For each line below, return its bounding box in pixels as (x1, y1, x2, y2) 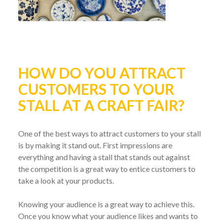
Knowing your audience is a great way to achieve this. (18, 199, 195, 209)
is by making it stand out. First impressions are (18, 140, 173, 150)
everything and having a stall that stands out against (18, 152, 191, 162)
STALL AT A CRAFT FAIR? (18, 96, 185, 114)
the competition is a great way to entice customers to (18, 164, 196, 173)
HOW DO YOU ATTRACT (18, 64, 186, 82)
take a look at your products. (18, 175, 114, 185)
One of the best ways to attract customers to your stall (18, 128, 201, 138)
